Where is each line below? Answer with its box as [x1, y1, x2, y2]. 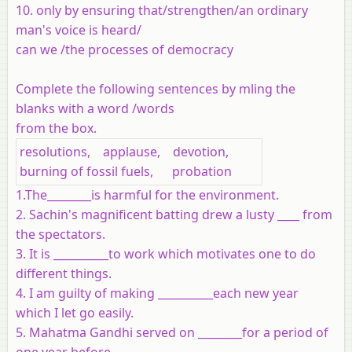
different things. [16, 264, 112, 282]
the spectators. [16, 225, 105, 243]
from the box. [16, 119, 97, 137]
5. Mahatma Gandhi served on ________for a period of [16, 323, 328, 341]
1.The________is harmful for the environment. [16, 185, 279, 203]
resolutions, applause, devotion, [20, 142, 244, 160]
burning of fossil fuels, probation [20, 162, 232, 180]
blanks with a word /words [16, 99, 174, 117]
